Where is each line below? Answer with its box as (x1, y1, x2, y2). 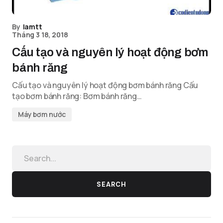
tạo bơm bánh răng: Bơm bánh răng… (12, 91, 142, 102)
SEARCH (96, 180, 127, 189)
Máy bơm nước (18, 110, 66, 119)
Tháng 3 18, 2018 (12, 30, 68, 39)
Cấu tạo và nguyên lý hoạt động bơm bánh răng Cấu (12, 80, 199, 91)
